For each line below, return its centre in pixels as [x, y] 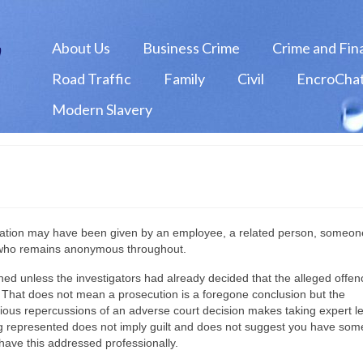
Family [184, 79]
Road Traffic [91, 79]
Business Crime [191, 48]
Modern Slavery [102, 109]
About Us [81, 48]
